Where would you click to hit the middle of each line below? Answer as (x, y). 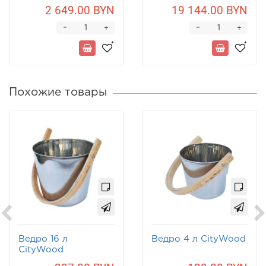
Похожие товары (58, 93)
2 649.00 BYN (80, 11)
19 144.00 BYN (210, 11)
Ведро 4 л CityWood (199, 239)
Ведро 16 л (43, 239)
